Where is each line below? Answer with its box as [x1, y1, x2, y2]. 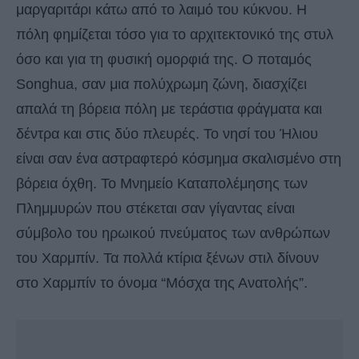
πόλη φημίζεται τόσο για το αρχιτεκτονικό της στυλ [16, 26, 333, 43]
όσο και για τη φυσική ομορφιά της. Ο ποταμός [16, 51, 312, 68]
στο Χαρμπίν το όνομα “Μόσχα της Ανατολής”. [16, 275, 308, 292]
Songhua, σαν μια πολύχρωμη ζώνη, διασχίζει [16, 76, 307, 93]
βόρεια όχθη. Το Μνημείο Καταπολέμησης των [16, 175, 308, 192]
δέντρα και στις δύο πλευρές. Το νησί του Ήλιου [16, 126, 318, 143]
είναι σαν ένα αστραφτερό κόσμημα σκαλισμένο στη [16, 151, 341, 167]
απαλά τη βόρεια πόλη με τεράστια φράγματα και [16, 101, 322, 118]
